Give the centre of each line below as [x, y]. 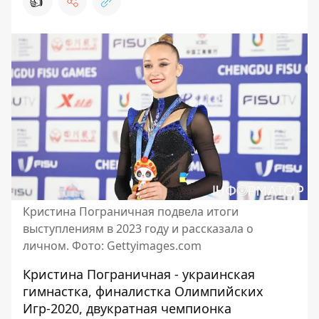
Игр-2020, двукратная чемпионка [127, 308]
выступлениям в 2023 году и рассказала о [138, 229]
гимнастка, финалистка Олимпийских [143, 291]
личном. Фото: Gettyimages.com [112, 246]
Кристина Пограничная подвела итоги [131, 211]
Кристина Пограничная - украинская [139, 274]
